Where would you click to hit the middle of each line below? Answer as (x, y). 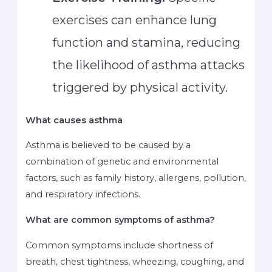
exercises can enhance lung (135, 20)
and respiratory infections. (83, 195)
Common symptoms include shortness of (120, 245)
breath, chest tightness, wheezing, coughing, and (135, 261)
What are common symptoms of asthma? (121, 220)
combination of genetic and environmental (122, 162)
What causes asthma (74, 120)
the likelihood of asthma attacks (149, 65)
